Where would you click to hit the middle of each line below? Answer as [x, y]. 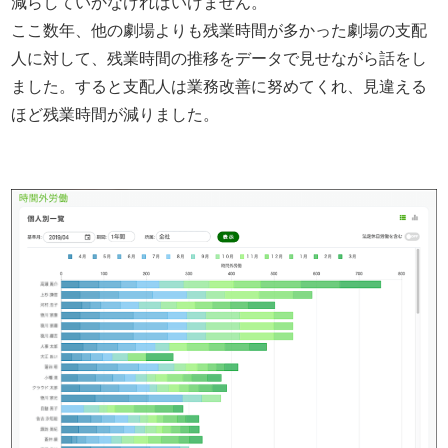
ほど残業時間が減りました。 [115, 114]
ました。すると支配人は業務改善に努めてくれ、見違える [219, 86]
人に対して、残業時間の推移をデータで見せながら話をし [219, 58]
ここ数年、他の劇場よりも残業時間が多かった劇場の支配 [219, 30]
